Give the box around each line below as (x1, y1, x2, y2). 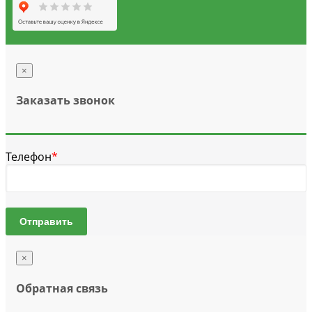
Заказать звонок (16, 93, 115, 109)
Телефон (6, 149, 52, 165)
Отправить (19, 216, 73, 228)
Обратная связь (16, 280, 108, 296)
